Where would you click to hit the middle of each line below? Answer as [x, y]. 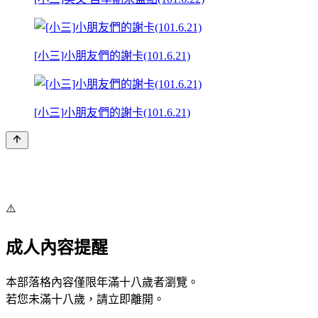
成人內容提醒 [57, 247]
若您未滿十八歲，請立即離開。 [85, 299]
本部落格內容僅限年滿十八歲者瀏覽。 [102, 282]
